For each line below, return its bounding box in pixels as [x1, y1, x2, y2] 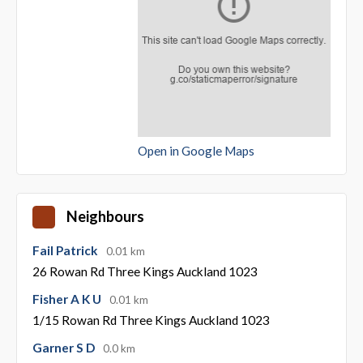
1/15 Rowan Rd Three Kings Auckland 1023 [32, 313, 270, 328]
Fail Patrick [32, 243, 100, 258]
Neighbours [66, 207, 144, 226]
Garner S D [32, 340, 97, 356]
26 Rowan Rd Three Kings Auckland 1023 [32, 264, 258, 280]
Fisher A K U [32, 292, 104, 307]
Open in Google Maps [137, 143, 257, 159]
